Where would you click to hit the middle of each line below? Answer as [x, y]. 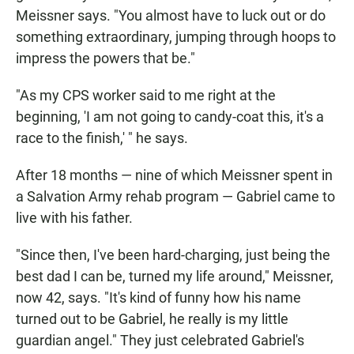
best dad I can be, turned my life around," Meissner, [175, 277]
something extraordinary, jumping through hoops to [176, 37]
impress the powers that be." [105, 58]
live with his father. [74, 218]
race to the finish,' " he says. [102, 138]
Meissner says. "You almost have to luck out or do [171, 16]
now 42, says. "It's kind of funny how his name [158, 298]
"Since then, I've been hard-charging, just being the [173, 255]
